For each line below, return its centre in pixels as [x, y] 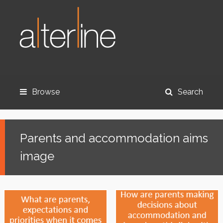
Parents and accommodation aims [114, 138]
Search [190, 92]
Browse [46, 92]
